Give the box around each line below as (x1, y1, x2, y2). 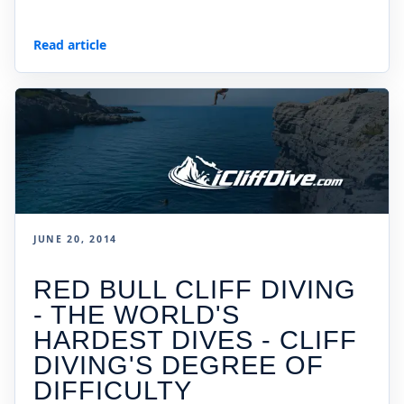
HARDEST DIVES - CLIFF (33, 325, 358, 354)
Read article (33, 35, 106, 53)
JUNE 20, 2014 (33, 233, 117, 246)
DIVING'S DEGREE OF (33, 350, 325, 380)
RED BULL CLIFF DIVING (33, 274, 357, 304)
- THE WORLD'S (33, 299, 241, 329)
